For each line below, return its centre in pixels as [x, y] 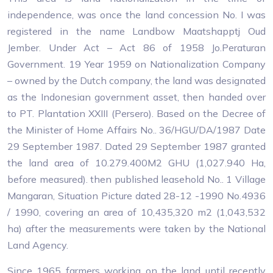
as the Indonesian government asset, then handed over [136, 97]
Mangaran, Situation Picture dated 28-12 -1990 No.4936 [136, 196]
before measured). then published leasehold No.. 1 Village [136, 179]
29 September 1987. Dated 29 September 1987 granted [136, 146]
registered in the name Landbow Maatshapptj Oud [136, 31]
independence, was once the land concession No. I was [136, 15]
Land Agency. [38, 245]
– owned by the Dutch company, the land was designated [136, 80]
